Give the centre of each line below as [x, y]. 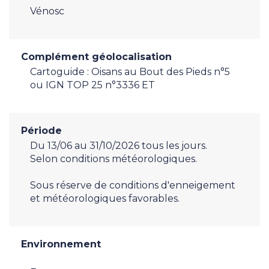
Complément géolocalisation [96, 56]
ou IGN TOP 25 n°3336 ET [92, 85]
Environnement [61, 244]
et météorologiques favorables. [105, 198]
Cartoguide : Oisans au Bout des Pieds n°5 [130, 71]
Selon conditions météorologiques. [113, 159]
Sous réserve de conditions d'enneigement [133, 185]
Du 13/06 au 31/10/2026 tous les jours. [119, 145]
